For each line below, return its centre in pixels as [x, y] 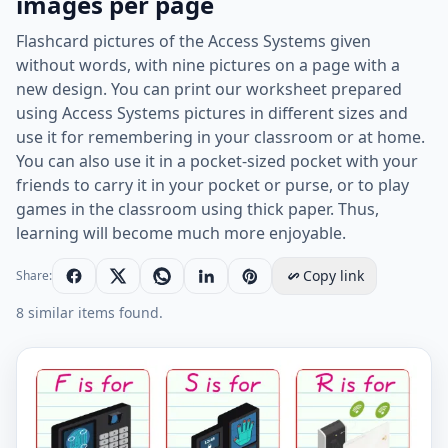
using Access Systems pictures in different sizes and [212, 113]
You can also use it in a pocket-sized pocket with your [217, 161]
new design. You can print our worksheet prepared [209, 89]
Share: [34, 275]
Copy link [333, 275]
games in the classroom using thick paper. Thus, [197, 209]
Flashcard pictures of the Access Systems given [193, 41]
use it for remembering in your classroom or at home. [220, 137]
